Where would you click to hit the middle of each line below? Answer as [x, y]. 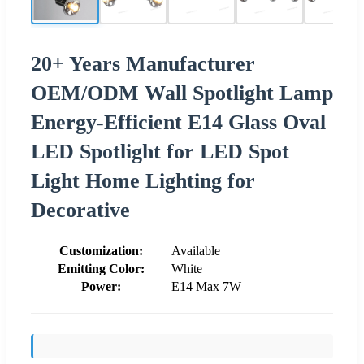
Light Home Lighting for [143, 180]
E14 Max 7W [206, 286]
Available [196, 250]
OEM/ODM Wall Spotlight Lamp [182, 93]
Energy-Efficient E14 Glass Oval [178, 122]
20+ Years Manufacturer [143, 63]
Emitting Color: [101, 268]
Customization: [101, 250]
